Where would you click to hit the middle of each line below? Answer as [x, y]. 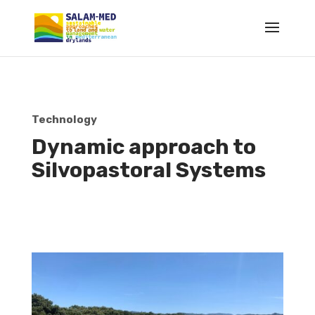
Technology [64, 120]
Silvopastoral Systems [148, 170]
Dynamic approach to [143, 147]
